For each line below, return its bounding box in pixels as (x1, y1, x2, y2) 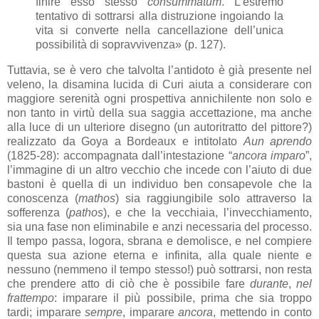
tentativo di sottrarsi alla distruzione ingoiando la (36, 10, 283, 23)
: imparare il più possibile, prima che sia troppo (54, 292, 312, 304)
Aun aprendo (243, 135, 312, 147)
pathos (69, 206, 103, 219)
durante (249, 278, 288, 290)
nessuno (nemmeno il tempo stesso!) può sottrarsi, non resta (7, 263, 312, 276)
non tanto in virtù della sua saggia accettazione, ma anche (7, 107, 312, 119)
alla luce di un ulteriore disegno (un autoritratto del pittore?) (7, 121, 312, 133)
